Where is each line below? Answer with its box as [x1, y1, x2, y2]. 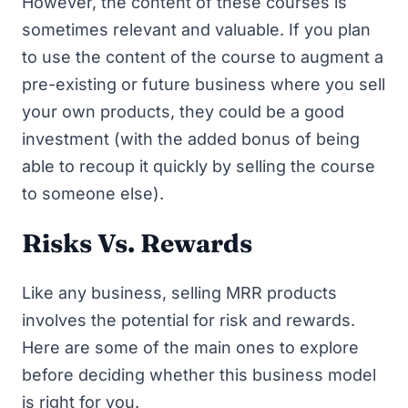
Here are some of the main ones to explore [22, 337, 359, 357]
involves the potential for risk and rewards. [22, 310, 355, 330]
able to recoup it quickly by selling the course [22, 157, 375, 176]
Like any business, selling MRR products [22, 282, 337, 302]
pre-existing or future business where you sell [22, 75, 385, 94]
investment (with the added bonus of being [22, 129, 360, 148]
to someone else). [22, 184, 168, 203]
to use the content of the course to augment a [22, 47, 383, 66]
